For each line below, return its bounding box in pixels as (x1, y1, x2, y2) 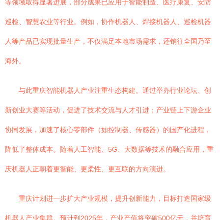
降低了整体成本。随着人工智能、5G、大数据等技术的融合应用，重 (5, 145, 214, 153)
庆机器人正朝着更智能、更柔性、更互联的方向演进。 (5, 165, 170, 173)
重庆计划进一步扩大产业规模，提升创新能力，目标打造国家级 (19, 194, 211, 202)
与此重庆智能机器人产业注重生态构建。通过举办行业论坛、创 (19, 86, 211, 94)
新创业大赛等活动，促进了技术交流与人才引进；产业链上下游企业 (5, 106, 211, 114)
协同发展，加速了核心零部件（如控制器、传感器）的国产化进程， (5, 126, 211, 134)
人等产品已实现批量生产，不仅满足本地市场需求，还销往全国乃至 (5, 37, 211, 45)
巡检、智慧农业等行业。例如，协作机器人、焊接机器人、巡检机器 (5, 18, 211, 26)
